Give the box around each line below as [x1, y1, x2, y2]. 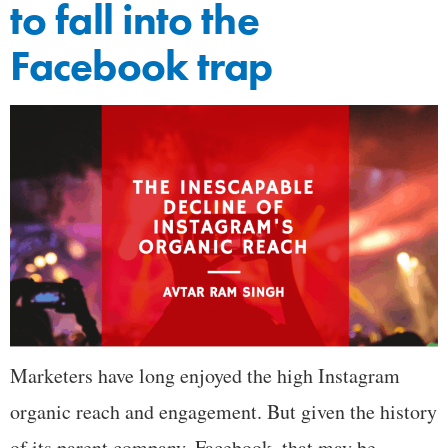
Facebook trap [10, 39, 273, 94]
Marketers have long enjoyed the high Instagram [10, 361, 400, 389]
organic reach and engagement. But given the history [10, 397, 437, 425]
